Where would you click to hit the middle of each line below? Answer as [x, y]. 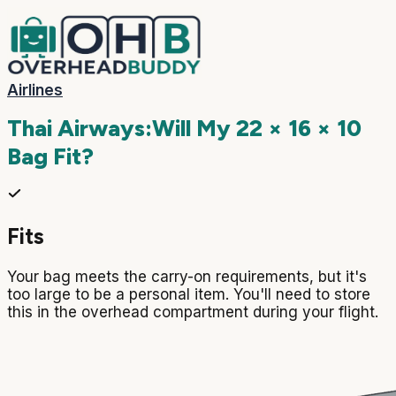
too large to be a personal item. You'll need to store [189, 294]
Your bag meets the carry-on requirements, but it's [187, 276]
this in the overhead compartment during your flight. [193, 312]
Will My [194, 129]
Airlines [35, 90]
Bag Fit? [50, 157]
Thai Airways [76, 129]
